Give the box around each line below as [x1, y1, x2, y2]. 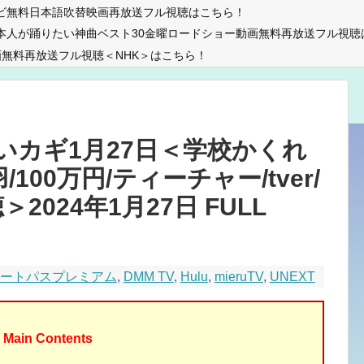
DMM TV [123, 270, 174, 284]
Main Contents [3, 331, 93, 345]
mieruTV [214, 270, 263, 284]
